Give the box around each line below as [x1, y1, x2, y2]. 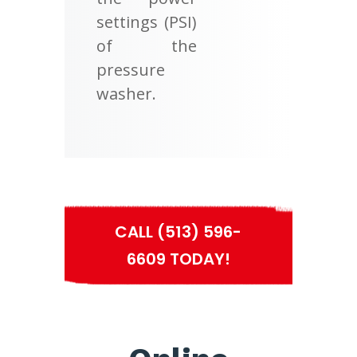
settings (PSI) [96, 11, 198, 33]
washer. [96, 83, 156, 105]
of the [96, 35, 198, 57]
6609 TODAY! [126, 248, 230, 271]
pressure [96, 59, 165, 81]
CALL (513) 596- [115, 221, 242, 244]
